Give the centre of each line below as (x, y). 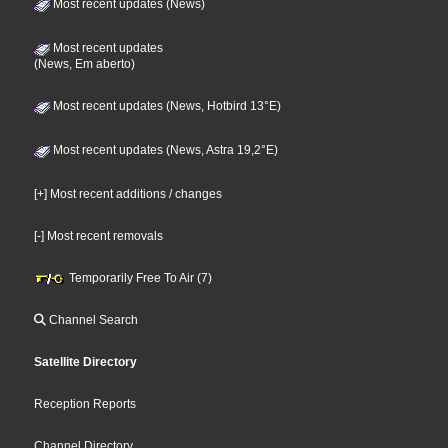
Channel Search (92, 319)
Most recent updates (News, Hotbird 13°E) (166, 105)
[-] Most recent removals (99, 235)
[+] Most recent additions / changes (128, 193)
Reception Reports (85, 403)
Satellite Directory (86, 361)
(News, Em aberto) (85, 63)
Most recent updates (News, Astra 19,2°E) (164, 149)
